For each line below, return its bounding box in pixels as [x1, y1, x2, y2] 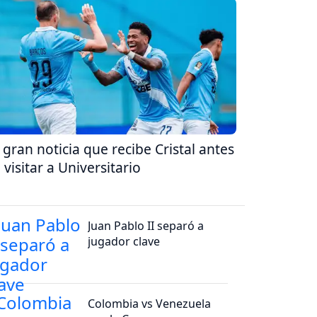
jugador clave [88, 233, 161, 249]
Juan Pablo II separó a [88, 217, 204, 234]
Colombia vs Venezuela [88, 295, 212, 311]
